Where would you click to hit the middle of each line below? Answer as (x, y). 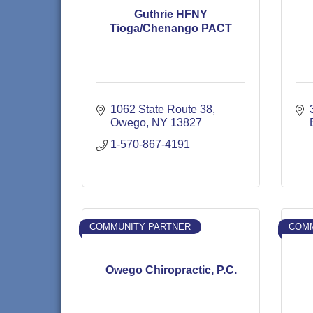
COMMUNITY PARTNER (140, 227)
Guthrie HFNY (171, 14)
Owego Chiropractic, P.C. (171, 270)
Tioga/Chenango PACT (171, 28)
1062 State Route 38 (161, 109)
